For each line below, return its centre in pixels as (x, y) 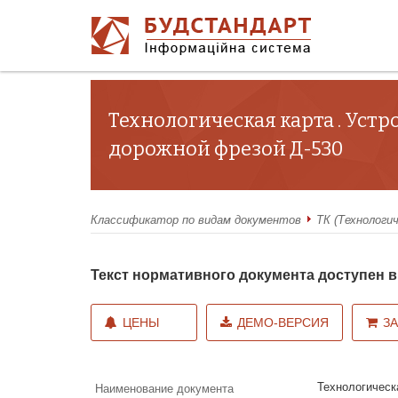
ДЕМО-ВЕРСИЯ (283, 322)
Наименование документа (164, 388)
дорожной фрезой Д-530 (226, 149)
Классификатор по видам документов (196, 220)
